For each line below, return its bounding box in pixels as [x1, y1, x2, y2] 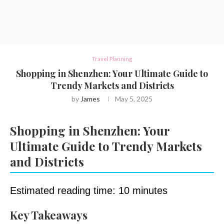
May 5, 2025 [115, 94, 152, 103]
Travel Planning [92, 55, 132, 62]
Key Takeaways [10, 207, 87, 223]
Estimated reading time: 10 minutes [10, 185, 167, 196]
